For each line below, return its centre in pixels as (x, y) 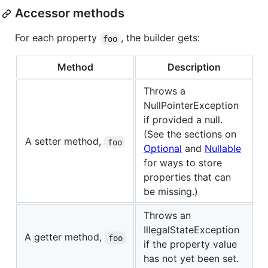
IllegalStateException (191, 230)
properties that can (187, 177)
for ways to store (183, 163)
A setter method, (65, 141)
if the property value (190, 244)
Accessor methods (70, 13)
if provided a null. (183, 120)
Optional (163, 149)
